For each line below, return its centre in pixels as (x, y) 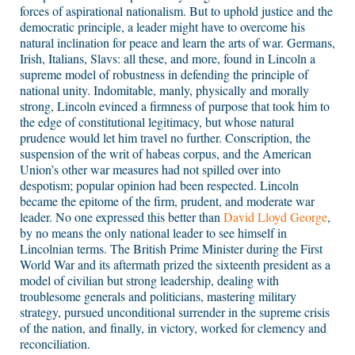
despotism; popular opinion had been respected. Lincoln (159, 185)
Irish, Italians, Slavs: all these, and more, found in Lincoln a (168, 59)
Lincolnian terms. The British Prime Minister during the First (171, 249)
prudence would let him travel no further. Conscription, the (165, 138)
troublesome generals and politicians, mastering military (158, 296)
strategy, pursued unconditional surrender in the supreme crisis (175, 312)
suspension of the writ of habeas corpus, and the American (166, 154)
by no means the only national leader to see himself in (153, 233)
